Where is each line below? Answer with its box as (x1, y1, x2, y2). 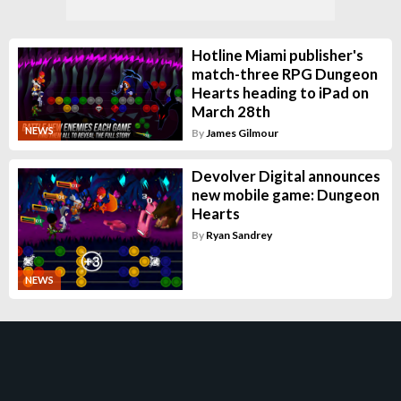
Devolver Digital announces (191, 166, 380, 186)
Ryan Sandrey (205, 228, 272, 243)
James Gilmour (205, 126, 278, 141)
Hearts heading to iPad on (191, 83, 369, 103)
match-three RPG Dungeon (191, 64, 378, 84)
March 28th (191, 102, 270, 122)
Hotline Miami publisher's (191, 46, 363, 65)
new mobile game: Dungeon (191, 185, 380, 205)
